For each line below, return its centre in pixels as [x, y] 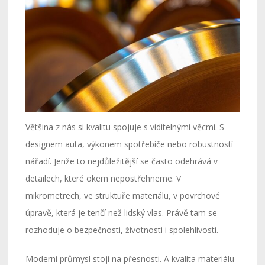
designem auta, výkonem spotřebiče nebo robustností [130, 144]
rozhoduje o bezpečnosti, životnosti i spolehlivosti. [122, 230]
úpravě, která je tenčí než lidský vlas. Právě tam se [122, 212]
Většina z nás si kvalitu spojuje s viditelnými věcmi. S [125, 127]
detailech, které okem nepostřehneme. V [104, 178]
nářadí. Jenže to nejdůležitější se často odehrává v [122, 161]
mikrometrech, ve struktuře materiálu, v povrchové [123, 195]
